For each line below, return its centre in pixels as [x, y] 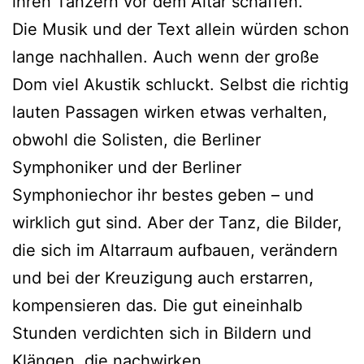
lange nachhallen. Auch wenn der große [166, 57]
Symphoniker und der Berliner [127, 168]
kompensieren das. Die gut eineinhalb [157, 306]
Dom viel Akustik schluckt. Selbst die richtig [180, 85]
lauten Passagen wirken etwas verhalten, [170, 113]
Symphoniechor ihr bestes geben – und [163, 195]
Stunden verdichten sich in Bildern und [162, 334]
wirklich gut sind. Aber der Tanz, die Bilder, [177, 223]
